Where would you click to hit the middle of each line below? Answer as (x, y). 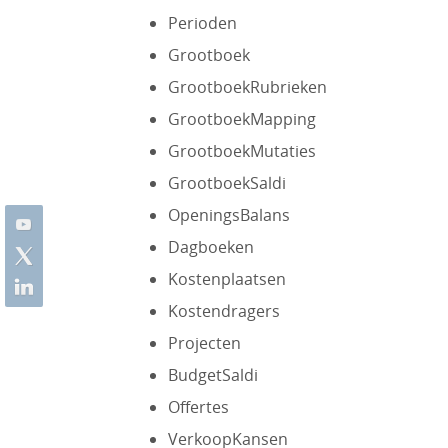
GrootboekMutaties (241, 151)
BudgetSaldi (212, 375)
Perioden (202, 23)
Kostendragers (223, 311)
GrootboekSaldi (226, 183)
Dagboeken (210, 247)
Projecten (204, 343)
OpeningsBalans (228, 215)
